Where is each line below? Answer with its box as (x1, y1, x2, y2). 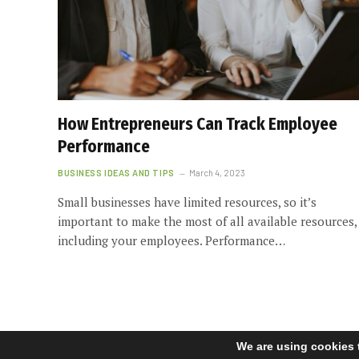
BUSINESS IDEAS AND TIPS (58, 167, 175, 178)
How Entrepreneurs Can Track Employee (58, 114, 337, 135)
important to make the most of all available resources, (58, 213, 357, 229)
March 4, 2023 (188, 167, 245, 178)
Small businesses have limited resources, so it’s (58, 194, 317, 210)
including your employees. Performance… (58, 232, 285, 248)
